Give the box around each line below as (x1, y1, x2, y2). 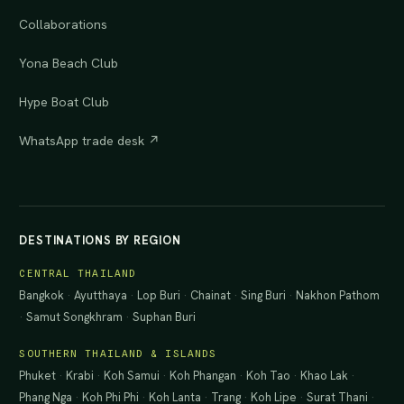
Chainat (190, 287, 232, 303)
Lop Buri (137, 287, 181, 303)
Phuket (19, 367, 57, 383)
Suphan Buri (133, 308, 197, 325)
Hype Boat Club (19, 93, 110, 110)
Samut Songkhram (26, 308, 124, 325)
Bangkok (19, 287, 65, 303)
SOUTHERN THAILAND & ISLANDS (19, 346, 217, 360)
